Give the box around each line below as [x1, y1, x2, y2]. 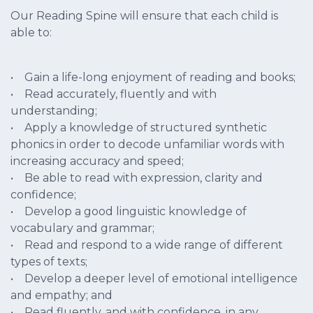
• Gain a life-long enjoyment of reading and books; [10, 71, 296, 85]
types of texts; [10, 255, 87, 269]
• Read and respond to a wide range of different [10, 238, 283, 252]
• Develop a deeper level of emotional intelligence [10, 272, 298, 286]
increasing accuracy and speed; [10, 154, 184, 168]
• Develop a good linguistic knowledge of [10, 205, 247, 219]
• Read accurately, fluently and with [10, 87, 217, 101]
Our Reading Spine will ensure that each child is [10, 9, 278, 23]
